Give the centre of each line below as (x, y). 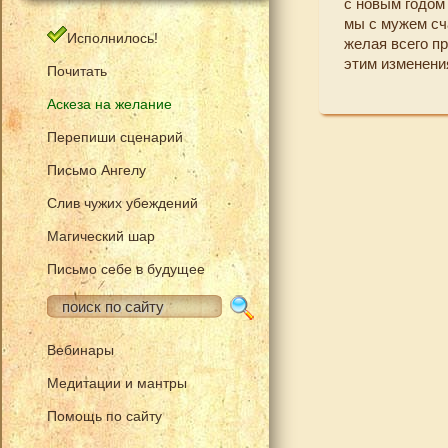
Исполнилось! (112, 38)
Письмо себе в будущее (126, 269)
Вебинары (80, 350)
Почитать (77, 71)
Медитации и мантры (117, 383)
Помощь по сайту (104, 416)
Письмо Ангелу (96, 170)
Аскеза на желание (109, 104)
